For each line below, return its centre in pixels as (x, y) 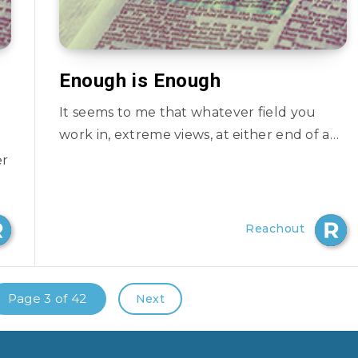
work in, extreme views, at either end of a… (199, 135)
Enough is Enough (140, 81)
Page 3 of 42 (47, 298)
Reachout (275, 229)
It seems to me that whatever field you (188, 112)
